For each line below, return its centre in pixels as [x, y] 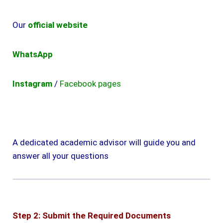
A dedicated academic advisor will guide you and [104, 142]
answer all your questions [60, 156]
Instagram [32, 83]
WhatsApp [33, 54]
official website [58, 25]
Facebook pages [90, 83]
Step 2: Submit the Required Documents [92, 215]
